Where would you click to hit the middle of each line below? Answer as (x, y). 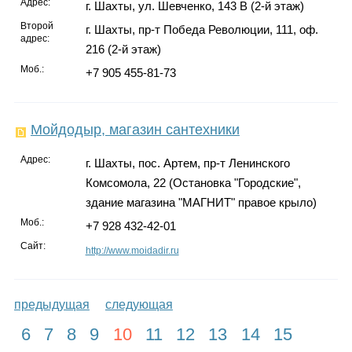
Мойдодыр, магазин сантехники (135, 129)
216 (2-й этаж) (123, 49)
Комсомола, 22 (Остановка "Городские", (193, 182)
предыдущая (51, 304)
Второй (37, 26)
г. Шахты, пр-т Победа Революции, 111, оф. (202, 29)
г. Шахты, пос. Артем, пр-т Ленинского (187, 163)
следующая (139, 304)
